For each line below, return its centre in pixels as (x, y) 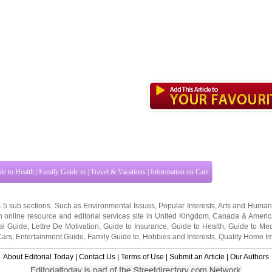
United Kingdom (182, 216)
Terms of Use (142, 257)
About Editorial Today (38, 257)
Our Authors (250, 257)
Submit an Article (197, 257)
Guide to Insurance (135, 226)
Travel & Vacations (118, 172)
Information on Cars (180, 172)
